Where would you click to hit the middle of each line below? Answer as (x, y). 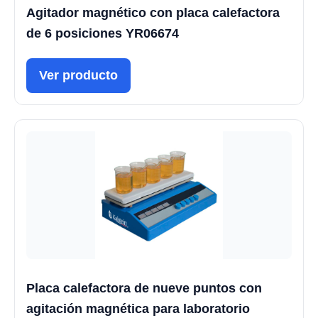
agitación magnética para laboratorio (138, 308)
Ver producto (78, 75)
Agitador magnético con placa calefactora (153, 12)
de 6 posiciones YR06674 (103, 33)
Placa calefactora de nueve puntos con (144, 288)
